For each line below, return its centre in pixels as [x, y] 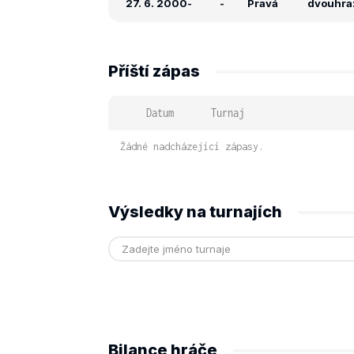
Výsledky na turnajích [195, 212]
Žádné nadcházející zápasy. [192, 147]
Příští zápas [154, 71]
